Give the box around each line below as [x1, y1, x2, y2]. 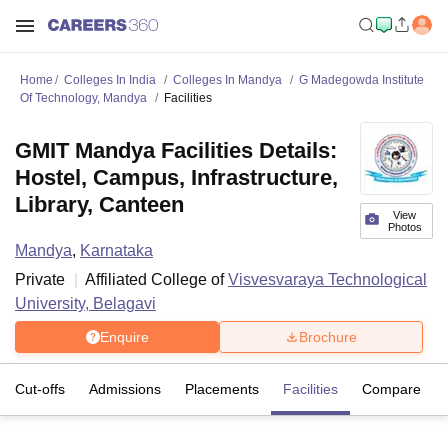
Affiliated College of [85, 271, 228, 288]
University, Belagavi [15, 295, 156, 312]
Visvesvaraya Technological [228, 271, 427, 288]
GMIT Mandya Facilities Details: [15, 138, 337, 163]
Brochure [299, 328, 357, 345]
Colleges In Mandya [173, 73, 282, 87]
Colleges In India [64, 73, 156, 87]
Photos [387, 221, 422, 233]
